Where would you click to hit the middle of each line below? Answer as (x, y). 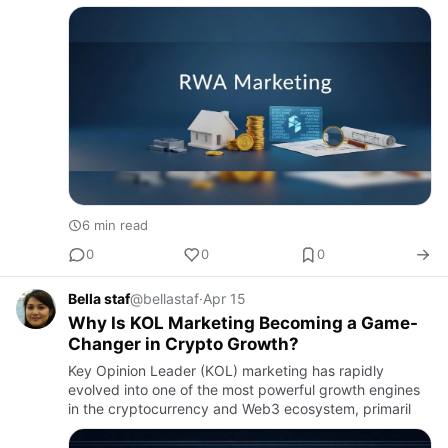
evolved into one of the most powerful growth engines (244, 389)
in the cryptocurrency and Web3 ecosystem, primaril (239, 408)
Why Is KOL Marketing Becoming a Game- (243, 322)
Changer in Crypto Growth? (183, 343)
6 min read (115, 224)
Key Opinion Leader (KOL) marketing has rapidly (226, 370)
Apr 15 (224, 298)
